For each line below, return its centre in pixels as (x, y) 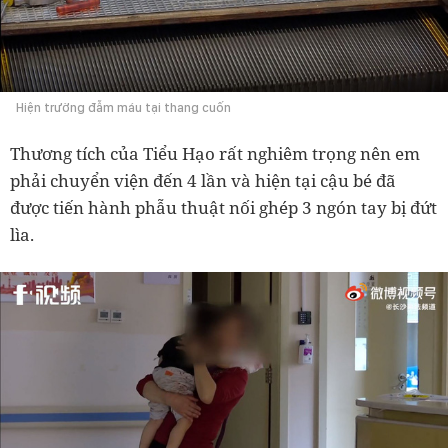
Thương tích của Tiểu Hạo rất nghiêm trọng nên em (215, 153)
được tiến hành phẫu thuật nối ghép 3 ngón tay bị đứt (223, 207)
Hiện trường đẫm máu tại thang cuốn (123, 107)
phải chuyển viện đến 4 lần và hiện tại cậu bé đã (203, 180)
